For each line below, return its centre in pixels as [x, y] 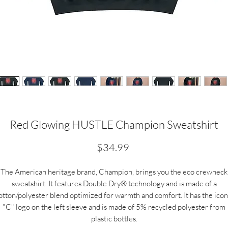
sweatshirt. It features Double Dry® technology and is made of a [114, 183]
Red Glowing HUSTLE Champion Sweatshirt [114, 124]
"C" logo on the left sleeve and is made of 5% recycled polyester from [114, 207]
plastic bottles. [114, 219]
